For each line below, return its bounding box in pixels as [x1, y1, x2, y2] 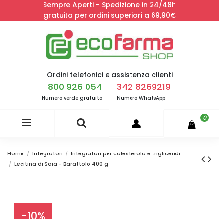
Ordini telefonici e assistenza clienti [46, 69, 173, 80]
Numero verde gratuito [42, 94, 102, 102]
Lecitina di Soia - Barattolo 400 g [14, 160, 109, 168]
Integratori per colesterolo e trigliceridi [71, 150, 181, 158]
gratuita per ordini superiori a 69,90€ [43, 10, 176, 20]
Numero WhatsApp [117, 94, 165, 102]
